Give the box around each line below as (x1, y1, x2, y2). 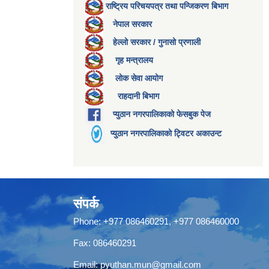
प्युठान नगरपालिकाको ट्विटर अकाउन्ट (110, 128, 222, 138)
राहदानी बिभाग (118, 91, 159, 101)
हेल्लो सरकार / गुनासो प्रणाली (113, 37, 201, 47)
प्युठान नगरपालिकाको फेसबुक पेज (113, 109, 211, 119)
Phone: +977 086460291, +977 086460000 (73, 216, 239, 227)
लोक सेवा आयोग (115, 73, 163, 83)
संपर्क (73, 196, 98, 212)
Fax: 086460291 (73, 238, 136, 249)
